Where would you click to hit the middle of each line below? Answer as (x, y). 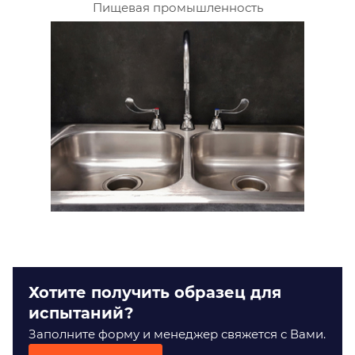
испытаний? (81, 313)
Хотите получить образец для (155, 292)
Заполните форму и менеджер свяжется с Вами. (177, 334)
